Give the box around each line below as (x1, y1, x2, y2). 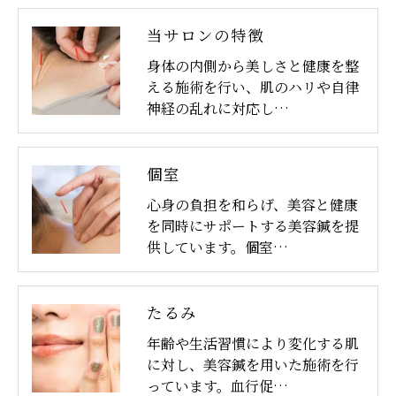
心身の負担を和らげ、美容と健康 (147, 194, 358, 215)
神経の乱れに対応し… (147, 98, 289, 118)
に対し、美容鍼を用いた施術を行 (147, 354, 359, 375)
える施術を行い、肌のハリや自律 (147, 77, 359, 97)
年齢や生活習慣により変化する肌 (147, 333, 359, 354)
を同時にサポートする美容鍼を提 (147, 216, 359, 236)
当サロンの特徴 (147, 27, 264, 47)
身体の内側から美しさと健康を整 (147, 56, 359, 76)
